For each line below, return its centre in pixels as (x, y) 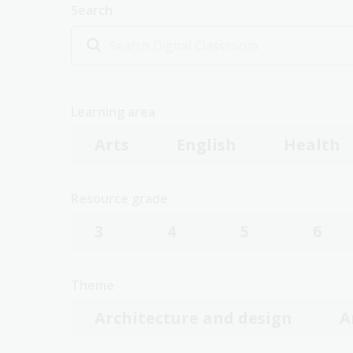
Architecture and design (193, 318)
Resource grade (119, 199)
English (206, 145)
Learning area (113, 112)
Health (312, 145)
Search (92, 10)
